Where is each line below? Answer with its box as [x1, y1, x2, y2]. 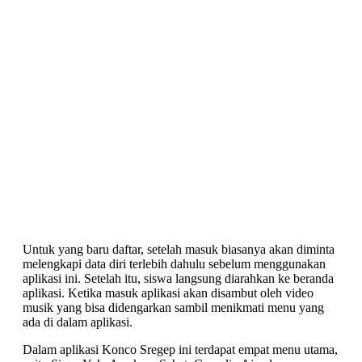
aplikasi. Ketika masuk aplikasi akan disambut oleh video [23, 286, 314, 301]
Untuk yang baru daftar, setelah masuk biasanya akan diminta [23, 242, 335, 257]
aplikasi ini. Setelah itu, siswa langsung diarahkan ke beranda [23, 271, 334, 286]
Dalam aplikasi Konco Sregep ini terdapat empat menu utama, [23, 343, 338, 357]
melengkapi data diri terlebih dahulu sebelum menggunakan [23, 257, 326, 271]
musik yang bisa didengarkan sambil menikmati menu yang [23, 301, 324, 315]
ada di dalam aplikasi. [23, 315, 133, 330]
